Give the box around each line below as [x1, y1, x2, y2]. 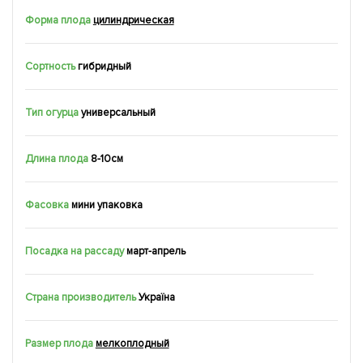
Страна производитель [25, 290, 136, 304]
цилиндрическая [92, 13, 174, 27]
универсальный [80, 105, 156, 119]
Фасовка [25, 198, 69, 211]
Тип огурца [25, 105, 79, 119]
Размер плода [25, 336, 93, 350]
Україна [138, 290, 175, 304]
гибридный [77, 59, 131, 73]
